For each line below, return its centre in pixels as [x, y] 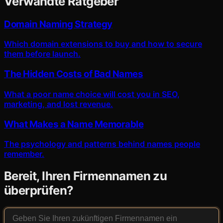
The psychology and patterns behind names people [102, 144]
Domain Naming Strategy [58, 24]
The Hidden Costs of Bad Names [74, 74]
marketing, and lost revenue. [58, 104]
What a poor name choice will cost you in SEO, [92, 94]
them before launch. [42, 54]
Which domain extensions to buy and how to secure [103, 44]
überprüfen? [39, 191]
